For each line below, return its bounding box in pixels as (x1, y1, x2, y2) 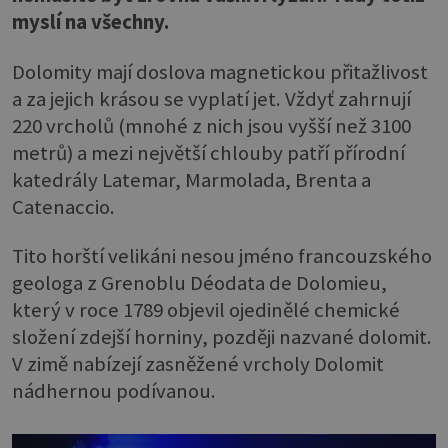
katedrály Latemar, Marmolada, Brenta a (12, 166, 371, 193)
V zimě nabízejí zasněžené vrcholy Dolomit (12, 351, 384, 378)
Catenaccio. (12, 193, 115, 220)
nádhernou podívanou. (12, 378, 216, 405)
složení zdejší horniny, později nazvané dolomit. (12, 324, 432, 351)
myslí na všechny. (12, 9, 169, 36)
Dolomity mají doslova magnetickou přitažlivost (12, 58, 428, 85)
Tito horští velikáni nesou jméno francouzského (12, 243, 432, 270)
